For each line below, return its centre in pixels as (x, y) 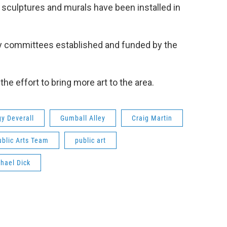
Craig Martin (152, 118)
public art (90, 141)
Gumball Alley (83, 118)
